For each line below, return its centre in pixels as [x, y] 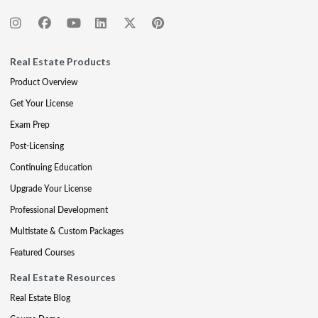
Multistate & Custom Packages [67, 231]
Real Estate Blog [40, 297]
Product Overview [44, 82]
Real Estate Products [60, 61]
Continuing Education [51, 167]
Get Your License [42, 103]
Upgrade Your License [51, 188]
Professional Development [59, 209]
